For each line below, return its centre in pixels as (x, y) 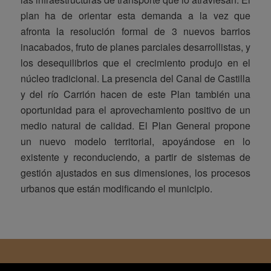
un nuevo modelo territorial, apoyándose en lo (135, 141)
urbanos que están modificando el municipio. (116, 188)
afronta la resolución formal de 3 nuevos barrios (135, 31)
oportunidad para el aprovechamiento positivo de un (135, 109)
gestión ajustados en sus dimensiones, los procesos (135, 172)
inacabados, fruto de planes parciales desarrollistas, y (135, 47)
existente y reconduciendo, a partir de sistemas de (135, 157)
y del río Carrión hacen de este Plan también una (135, 94)
